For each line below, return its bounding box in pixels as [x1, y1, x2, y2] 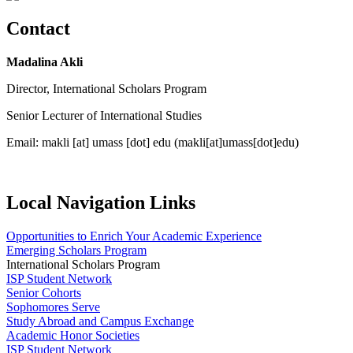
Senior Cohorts [6, 285, 81, 299]
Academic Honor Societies [6, 328, 139, 342]
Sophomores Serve [6, 299, 100, 314]
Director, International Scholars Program [6, 81, 206, 95]
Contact [6, 18, 70, 39]
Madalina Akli [6, 54, 83, 69]
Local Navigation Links [6, 191, 195, 213]
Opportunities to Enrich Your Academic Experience [6, 229, 262, 243]
